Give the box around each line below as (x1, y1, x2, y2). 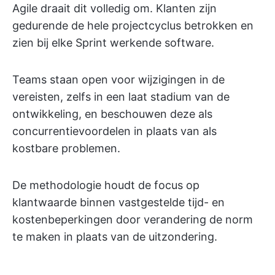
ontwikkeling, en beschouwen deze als (12, 107, 212, 120)
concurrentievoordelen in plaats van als (12, 125, 217, 137)
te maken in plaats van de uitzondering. (12, 230, 217, 243)
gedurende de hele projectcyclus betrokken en (12, 19, 254, 32)
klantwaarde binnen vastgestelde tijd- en (12, 196, 225, 209)
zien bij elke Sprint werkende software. (12, 36, 214, 49)
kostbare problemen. (12, 142, 120, 155)
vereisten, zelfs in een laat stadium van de (12, 90, 230, 103)
